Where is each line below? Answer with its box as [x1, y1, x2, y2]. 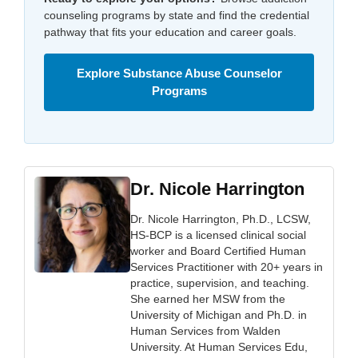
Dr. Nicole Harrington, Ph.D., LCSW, [130, 212, 311, 225]
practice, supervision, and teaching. [130, 276, 309, 289]
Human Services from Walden [130, 324, 280, 337]
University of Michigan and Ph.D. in [130, 308, 307, 321]
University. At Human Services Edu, [130, 340, 308, 353]
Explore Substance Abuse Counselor [76, 66, 282, 80]
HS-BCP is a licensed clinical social [130, 228, 306, 241]
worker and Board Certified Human [130, 244, 306, 257]
